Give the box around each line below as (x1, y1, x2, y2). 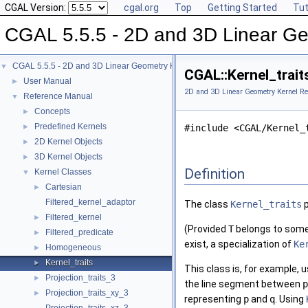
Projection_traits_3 (45, 273, 115, 283)
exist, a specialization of (184, 239, 294, 250)
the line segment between (184, 278, 302, 290)
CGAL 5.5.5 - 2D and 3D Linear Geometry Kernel (12, 61, 195, 71)
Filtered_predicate (45, 228, 113, 237)
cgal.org (124, 2, 159, 13)
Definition (184, 165, 245, 182)
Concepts (34, 107, 70, 116)
